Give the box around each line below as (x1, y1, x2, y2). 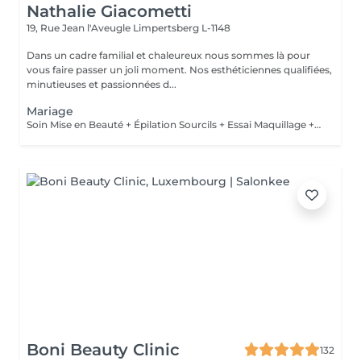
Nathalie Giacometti (27, 2, 192, 21)
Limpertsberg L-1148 (133, 22, 230, 34)
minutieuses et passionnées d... (27, 78, 176, 90)
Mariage (27, 104, 73, 118)
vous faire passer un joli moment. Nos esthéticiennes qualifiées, (27, 64, 332, 76)
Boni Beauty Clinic (27, 340, 180, 359)
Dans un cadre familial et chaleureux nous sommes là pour (27, 49, 310, 61)
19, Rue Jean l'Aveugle (27, 22, 133, 34)
